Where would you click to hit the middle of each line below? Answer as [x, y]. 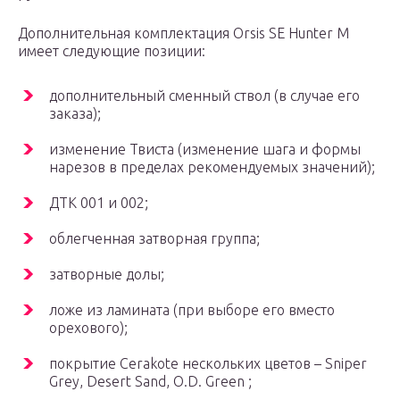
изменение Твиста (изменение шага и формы [205, 150]
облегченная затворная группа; [154, 239]
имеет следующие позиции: [112, 51]
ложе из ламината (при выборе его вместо [192, 310]
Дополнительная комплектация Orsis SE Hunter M [183, 33]
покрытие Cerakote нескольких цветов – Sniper [208, 364]
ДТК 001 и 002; [99, 203]
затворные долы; [107, 275]
